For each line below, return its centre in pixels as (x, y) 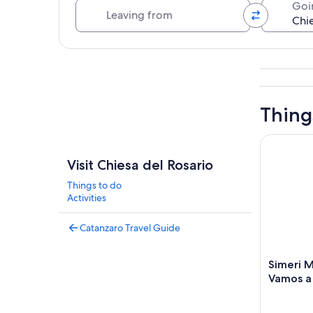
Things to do (94, 185)
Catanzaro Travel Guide (130, 228)
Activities (87, 198)
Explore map (90, 59)
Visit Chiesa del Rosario (140, 165)
